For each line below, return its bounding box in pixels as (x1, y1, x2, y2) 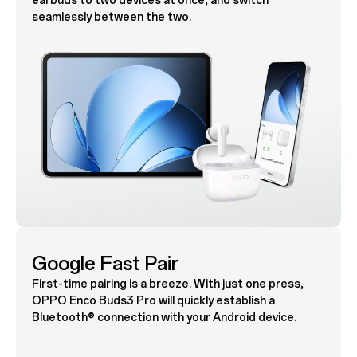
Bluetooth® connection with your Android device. (31, 311, 296, 325)
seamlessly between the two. (31, 10, 191, 24)
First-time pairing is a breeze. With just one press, (31, 277, 304, 292)
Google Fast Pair (31, 252, 179, 276)
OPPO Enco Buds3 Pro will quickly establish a (31, 294, 275, 308)
